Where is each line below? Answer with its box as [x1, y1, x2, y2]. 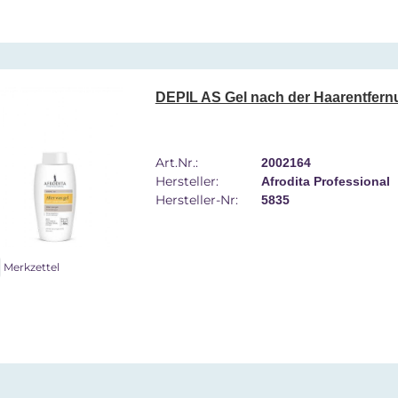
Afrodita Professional [260, 173, 390, 188]
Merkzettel [4, 260, 60, 274]
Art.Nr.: [155, 154, 198, 171]
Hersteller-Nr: [155, 191, 238, 208]
